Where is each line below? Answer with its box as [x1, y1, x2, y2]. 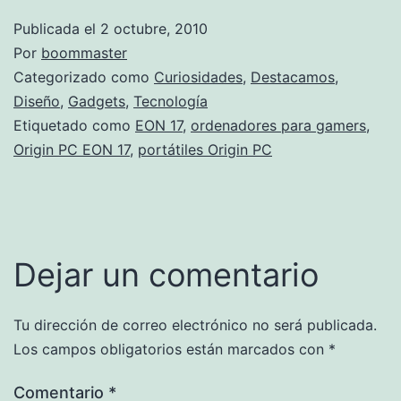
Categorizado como [13, 67, 154, 86]
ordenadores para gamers [191, 115, 366, 134]
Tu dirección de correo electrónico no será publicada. [13, 315, 377, 334]
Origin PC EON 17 [13, 140, 130, 158]
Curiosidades [154, 67, 243, 86]
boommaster [41, 43, 127, 62]
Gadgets [68, 91, 125, 110]
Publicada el [13, 19, 100, 38]
